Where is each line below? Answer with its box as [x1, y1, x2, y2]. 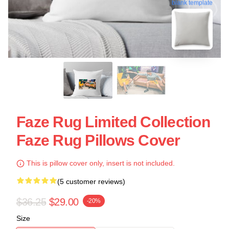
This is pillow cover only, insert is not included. [25, 159, 175, 167]
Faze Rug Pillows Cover [16, 132, 180, 149]
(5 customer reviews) [57, 177, 125, 186]
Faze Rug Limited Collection [16, 113, 210, 130]
